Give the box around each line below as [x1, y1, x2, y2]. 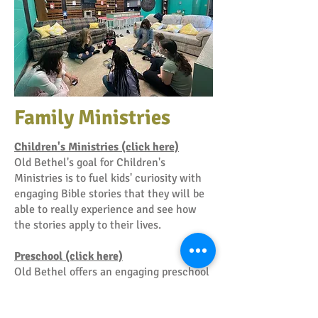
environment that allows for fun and [14, 296, 190, 310]
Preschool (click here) [14, 249, 123, 263]
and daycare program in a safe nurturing [14, 280, 209, 295]
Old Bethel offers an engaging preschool [14, 265, 209, 279]
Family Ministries [14, 105, 170, 130]
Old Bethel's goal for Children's [14, 155, 165, 170]
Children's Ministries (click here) [14, 140, 179, 154]
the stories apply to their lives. [14, 218, 161, 232]
